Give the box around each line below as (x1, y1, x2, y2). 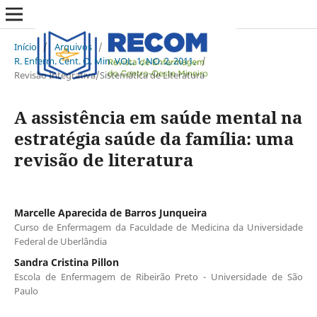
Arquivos (54, 40, 92, 53)
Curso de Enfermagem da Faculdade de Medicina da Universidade (13, 220, 304, 234)
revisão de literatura (13, 147, 193, 171)
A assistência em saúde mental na (13, 105, 302, 129)
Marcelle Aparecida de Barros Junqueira (13, 205, 207, 219)
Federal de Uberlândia (13, 234, 107, 248)
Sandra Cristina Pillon (13, 255, 119, 269)
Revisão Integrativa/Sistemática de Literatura (13, 68, 204, 81)
